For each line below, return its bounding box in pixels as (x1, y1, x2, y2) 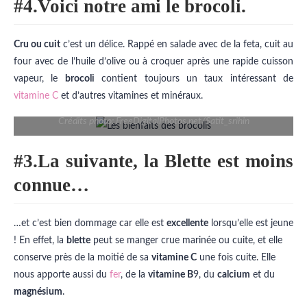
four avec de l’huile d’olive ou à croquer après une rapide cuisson (14, 57, 293, 67)
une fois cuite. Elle (197, 253, 275, 263)
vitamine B (148, 270, 193, 280)
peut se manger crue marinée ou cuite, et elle (90, 236, 282, 246)
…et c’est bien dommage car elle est (14, 219, 167, 229)
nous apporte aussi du (14, 270, 110, 280)
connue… (14, 175, 89, 196)
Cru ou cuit (14, 40, 60, 50)
